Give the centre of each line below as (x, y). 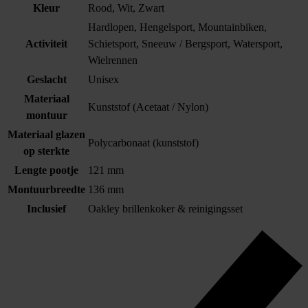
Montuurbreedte (46, 190)
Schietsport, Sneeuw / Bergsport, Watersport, (185, 44)
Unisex (103, 80)
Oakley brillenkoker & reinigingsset (165, 209)
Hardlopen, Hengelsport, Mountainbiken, (177, 27)
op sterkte (46, 151)
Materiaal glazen (46, 135)
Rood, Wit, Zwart (126, 8)
